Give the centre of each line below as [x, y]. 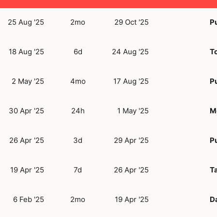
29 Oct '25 [132, 22]
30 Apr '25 [26, 110]
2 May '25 [28, 81]
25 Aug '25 [26, 22]
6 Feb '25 [29, 199]
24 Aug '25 [130, 51]
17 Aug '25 [131, 81]
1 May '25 [133, 110]
